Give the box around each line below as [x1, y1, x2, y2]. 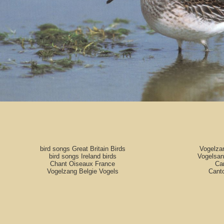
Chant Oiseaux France [50, 159, 115, 167]
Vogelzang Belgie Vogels [46, 167, 118, 175]
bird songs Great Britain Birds [39, 144, 125, 152]
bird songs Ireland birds [48, 152, 116, 160]
